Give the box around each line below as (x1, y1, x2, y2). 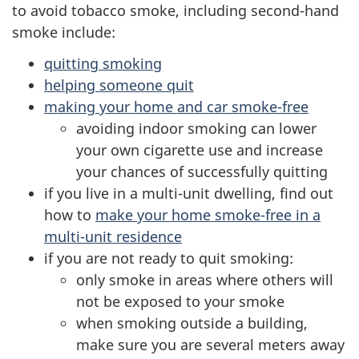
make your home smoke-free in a (95, 204, 321, 224)
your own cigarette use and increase (76, 139, 323, 159)
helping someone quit (44, 75, 194, 95)
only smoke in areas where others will (76, 269, 333, 289)
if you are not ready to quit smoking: (44, 248, 293, 268)
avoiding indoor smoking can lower (76, 118, 317, 138)
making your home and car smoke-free (44, 96, 309, 116)
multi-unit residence (44, 226, 182, 246)
